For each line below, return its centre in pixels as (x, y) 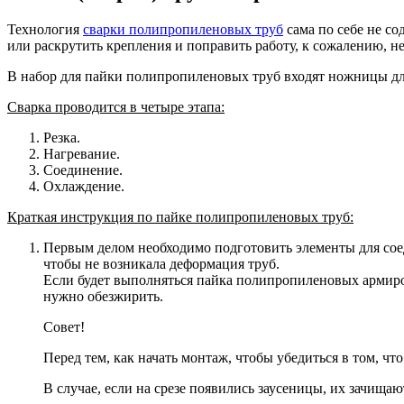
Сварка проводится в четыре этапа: (116, 107)
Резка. (62, 138)
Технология (45, 30)
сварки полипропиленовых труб (183, 30)
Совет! (64, 327)
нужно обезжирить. (103, 297)
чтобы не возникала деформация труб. (161, 264)
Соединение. (83, 170)
